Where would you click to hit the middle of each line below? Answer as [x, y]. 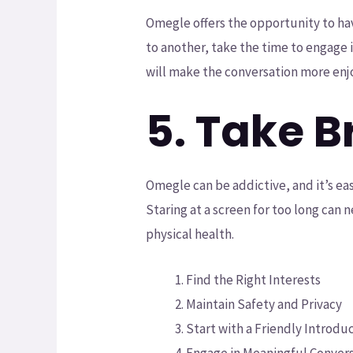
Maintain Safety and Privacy [264, 305]
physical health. [190, 234]
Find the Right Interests [254, 280]
